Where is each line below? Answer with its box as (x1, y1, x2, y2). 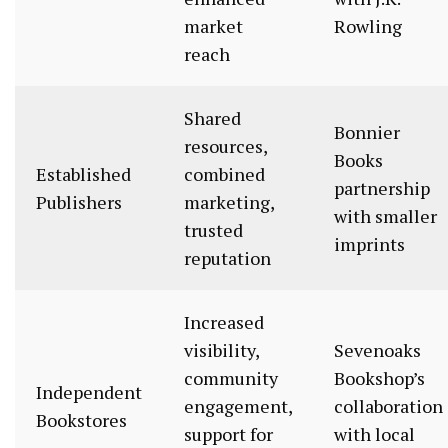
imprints (334, 232, 405, 257)
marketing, (184, 190, 274, 215)
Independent (36, 380, 142, 405)
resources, (184, 134, 267, 159)
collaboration (334, 394, 443, 419)
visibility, (184, 338, 259, 363)
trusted (184, 218, 243, 243)
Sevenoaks (334, 338, 421, 363)
